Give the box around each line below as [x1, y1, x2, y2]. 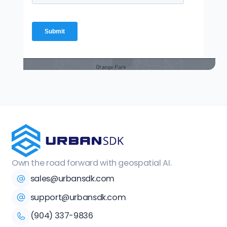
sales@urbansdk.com [30, 172, 115, 184]
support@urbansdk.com [30, 191, 126, 203]
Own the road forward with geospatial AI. [11, 157, 172, 169]
